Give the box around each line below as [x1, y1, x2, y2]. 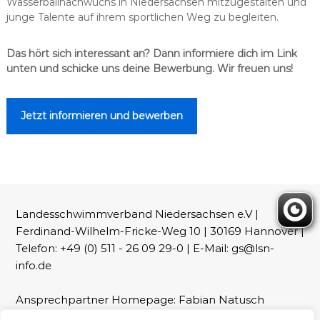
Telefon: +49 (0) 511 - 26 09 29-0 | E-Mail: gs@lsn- [15, 241, 274, 255]
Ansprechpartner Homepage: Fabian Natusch [15, 292, 264, 306]
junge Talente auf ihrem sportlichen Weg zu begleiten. [6, 10, 279, 24]
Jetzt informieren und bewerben [20, 109, 183, 122]
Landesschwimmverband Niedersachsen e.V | [15, 206, 259, 221]
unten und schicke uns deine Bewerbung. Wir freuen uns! [6, 61, 293, 75]
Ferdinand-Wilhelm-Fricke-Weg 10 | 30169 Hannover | [15, 224, 304, 238]
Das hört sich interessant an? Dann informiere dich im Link [6, 46, 297, 60]
